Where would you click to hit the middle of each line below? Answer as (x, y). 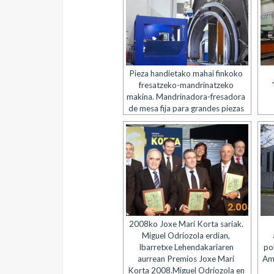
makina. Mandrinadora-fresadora (186, 97)
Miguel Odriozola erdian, (186, 235)
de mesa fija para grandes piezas (186, 108)
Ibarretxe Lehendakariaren (186, 247)
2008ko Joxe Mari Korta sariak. (186, 224)
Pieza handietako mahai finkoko (186, 73)
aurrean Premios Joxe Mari (186, 259)
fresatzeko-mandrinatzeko (186, 85)
